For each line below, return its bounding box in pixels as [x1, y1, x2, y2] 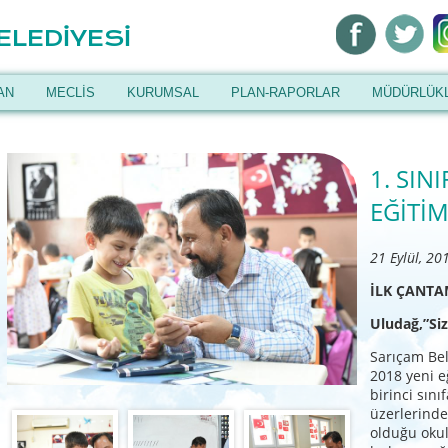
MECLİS [46, 85, 95, 100]
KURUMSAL [127, 85, 199, 100]
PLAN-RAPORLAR [231, 85, 340, 100]
